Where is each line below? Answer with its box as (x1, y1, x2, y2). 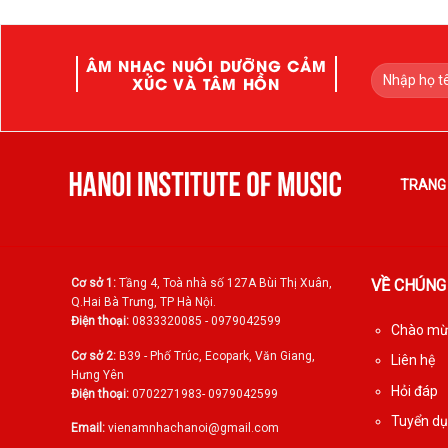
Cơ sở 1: (70, 276, 119, 291)
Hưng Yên (70, 367, 124, 382)
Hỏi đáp (391, 382, 439, 399)
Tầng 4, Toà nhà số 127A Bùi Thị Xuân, (118, 276, 332, 291)
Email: (70, 421, 108, 436)
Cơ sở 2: (70, 348, 116, 363)
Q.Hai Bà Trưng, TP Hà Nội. (70, 295, 216, 310)
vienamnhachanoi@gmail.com (107, 421, 279, 436)
